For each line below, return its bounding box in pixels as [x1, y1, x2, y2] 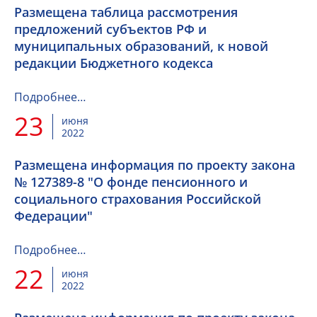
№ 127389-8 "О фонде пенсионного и [14, 173, 248, 190]
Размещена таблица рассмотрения [14, 4, 238, 21]
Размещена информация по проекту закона [14, 156, 295, 173]
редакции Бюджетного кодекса [14, 54, 213, 71]
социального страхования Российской [14, 190, 261, 207]
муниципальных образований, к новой [14, 38, 268, 54]
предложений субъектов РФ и [14, 21, 207, 38]
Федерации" [14, 207, 93, 224]
